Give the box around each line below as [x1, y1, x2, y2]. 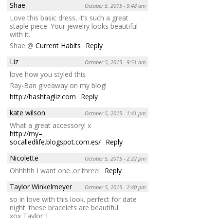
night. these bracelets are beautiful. [10, 202, 120, 212]
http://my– [10, 128, 42, 138]
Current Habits [36, 40, 81, 50]
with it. [10, 29, 30, 39]
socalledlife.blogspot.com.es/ [10, 137, 101, 146]
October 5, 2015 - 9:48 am [85, 1, 146, 9]
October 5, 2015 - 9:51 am [85, 58, 146, 66]
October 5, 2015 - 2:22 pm [85, 154, 146, 162]
